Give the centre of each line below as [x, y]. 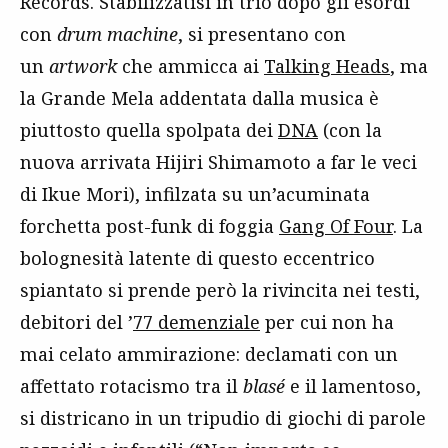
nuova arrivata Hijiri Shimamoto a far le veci [218, 162]
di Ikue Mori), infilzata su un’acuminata [195, 194]
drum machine [117, 34]
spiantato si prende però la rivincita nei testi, [220, 290]
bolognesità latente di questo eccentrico [197, 258]
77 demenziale [196, 322]
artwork [83, 66]
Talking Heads [327, 66]
